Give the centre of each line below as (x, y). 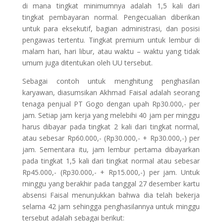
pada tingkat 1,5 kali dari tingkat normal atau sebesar (111, 161)
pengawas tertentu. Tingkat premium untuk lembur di (111, 40)
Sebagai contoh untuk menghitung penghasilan (111, 81)
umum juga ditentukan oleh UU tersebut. (87, 62)
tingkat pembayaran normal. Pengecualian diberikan (111, 17)
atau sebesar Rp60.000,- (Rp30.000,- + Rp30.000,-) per (111, 138)
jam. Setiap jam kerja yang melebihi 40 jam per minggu (111, 115)
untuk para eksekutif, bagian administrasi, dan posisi (111, 28)
